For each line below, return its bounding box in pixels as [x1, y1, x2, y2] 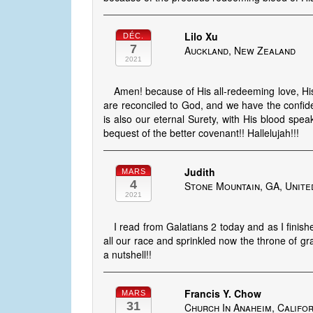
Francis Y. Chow [184, 286, 262, 301]
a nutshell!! [103, 247, 152, 262]
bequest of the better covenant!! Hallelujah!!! [103, 126, 299, 140]
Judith [184, 165, 216, 180]
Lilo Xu [184, 29, 219, 44]
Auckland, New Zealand [184, 43, 296, 58]
